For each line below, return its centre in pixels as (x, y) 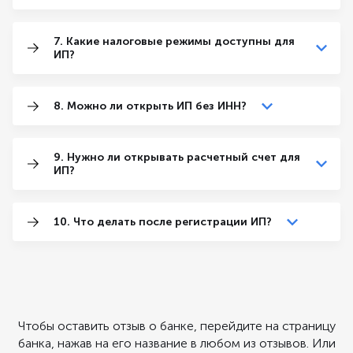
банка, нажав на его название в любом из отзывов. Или (176, 343)
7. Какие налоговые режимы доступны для (174, 41)
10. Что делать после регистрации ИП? (163, 222)
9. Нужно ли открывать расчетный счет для (177, 157)
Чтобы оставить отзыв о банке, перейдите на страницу (176, 325)
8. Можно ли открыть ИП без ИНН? (150, 106)
